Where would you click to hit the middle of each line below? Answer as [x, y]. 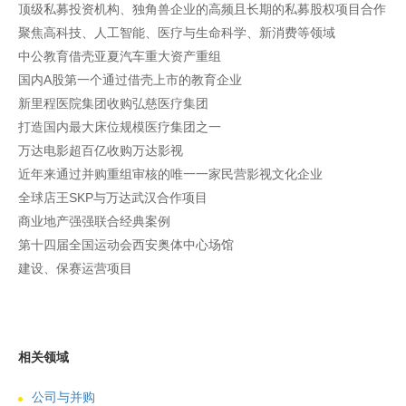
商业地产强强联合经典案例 [94, 221]
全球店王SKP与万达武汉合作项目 [113, 198]
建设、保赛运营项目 [75, 268]
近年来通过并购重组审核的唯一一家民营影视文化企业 [170, 174]
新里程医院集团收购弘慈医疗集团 [113, 103]
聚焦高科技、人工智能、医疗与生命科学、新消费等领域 [177, 33]
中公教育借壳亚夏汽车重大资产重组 [120, 56]
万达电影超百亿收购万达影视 [101, 150]
